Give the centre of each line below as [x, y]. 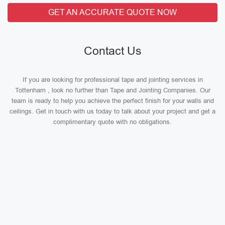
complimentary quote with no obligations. [113, 122]
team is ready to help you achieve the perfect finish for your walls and [113, 101]
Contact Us [113, 51]
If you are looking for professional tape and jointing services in [113, 80]
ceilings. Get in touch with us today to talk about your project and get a [113, 111]
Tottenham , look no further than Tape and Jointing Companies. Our [113, 90]
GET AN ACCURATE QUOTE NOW [113, 12]
